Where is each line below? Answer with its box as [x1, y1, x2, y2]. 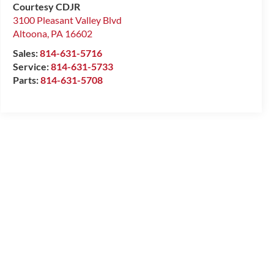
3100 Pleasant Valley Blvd [12, 13, 122, 26]
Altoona [12, 27, 47, 39]
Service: [12, 60, 51, 72]
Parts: [12, 73, 40, 86]
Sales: [12, 46, 40, 59]
